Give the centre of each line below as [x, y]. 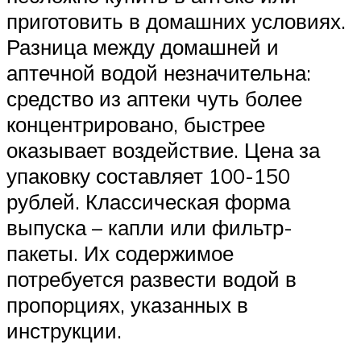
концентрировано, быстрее [136, 124]
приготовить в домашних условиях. [176, 21]
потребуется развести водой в [151, 278]
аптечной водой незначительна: [159, 72]
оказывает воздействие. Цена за [163, 149]
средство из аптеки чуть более [154, 98]
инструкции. [64, 330]
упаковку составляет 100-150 [148, 175]
